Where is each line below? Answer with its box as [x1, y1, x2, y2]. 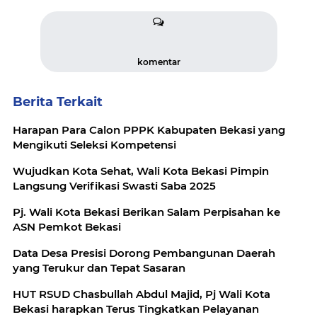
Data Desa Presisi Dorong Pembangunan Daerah [13, 246, 275, 260]
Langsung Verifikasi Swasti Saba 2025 [13, 179, 216, 193]
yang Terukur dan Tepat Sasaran [13, 261, 185, 275]
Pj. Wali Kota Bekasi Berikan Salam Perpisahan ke [13, 205, 280, 219]
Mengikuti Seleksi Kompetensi [13, 138, 176, 152]
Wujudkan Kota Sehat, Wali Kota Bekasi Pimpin [13, 164, 269, 178]
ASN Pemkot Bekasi [13, 220, 121, 234]
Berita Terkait [13, 94, 103, 110]
